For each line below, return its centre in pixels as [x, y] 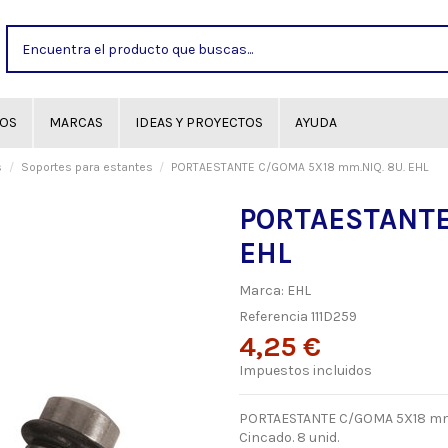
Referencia [273, 317]
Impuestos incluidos [305, 371]
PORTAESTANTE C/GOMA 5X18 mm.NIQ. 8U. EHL [299, 167]
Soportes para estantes [86, 167]
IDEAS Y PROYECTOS [199, 122]
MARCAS [76, 122]
